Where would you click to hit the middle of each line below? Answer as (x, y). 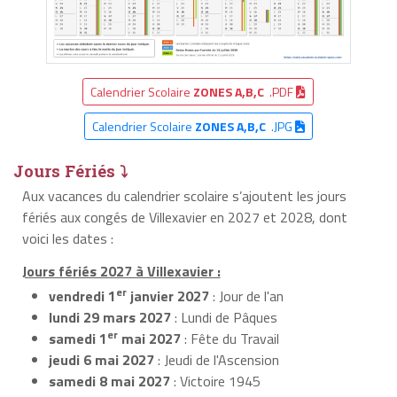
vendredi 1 (82, 296)
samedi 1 (78, 338)
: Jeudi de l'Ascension (217, 359)
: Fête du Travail (230, 338)
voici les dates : (67, 238)
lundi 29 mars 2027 (110, 317)
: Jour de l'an (246, 296)
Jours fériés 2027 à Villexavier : (121, 271)
